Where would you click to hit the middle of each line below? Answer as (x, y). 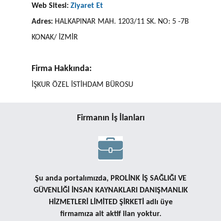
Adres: (42, 22)
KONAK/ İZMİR (55, 37)
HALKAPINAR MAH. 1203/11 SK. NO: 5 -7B (121, 22)
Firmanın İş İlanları (110, 118)
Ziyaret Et (87, 6)
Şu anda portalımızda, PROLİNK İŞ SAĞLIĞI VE (110, 179)
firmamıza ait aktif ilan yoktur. (110, 214)
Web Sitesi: (50, 6)
